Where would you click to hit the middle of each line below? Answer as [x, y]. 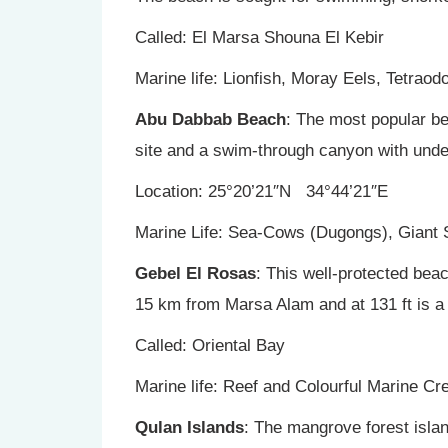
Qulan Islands [189, 427]
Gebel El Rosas [195, 273]
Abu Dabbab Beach [210, 119]
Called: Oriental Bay [210, 345]
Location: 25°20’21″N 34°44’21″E [261, 191]
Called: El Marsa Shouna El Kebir [259, 37]
